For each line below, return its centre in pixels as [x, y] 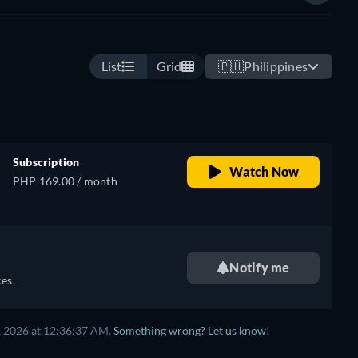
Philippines [276, 66]
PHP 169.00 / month [65, 181]
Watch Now [265, 172]
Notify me [260, 268]
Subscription [46, 162]
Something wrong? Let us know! [192, 331]
